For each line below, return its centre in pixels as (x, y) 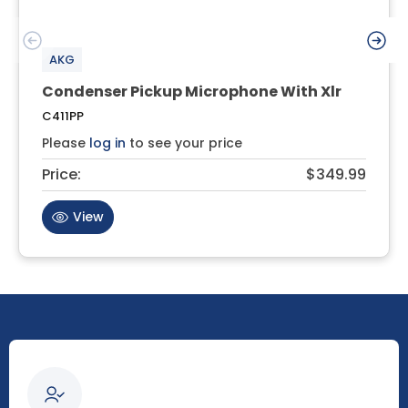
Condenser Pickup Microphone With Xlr (192, 91)
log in (107, 143)
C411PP (63, 116)
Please (66, 143)
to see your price (184, 143)
